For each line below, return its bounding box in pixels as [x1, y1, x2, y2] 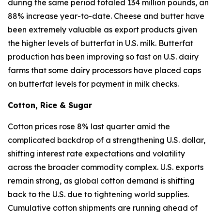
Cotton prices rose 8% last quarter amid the [8, 122, 170, 131]
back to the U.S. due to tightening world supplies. [8, 189, 189, 199]
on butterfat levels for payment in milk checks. [8, 79, 179, 89]
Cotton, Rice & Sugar [8, 100, 92, 110]
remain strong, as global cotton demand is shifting [8, 176, 195, 186]
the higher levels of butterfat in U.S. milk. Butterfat [8, 38, 193, 48]
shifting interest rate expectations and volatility [8, 149, 185, 158]
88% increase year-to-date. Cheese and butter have [8, 11, 204, 21]
